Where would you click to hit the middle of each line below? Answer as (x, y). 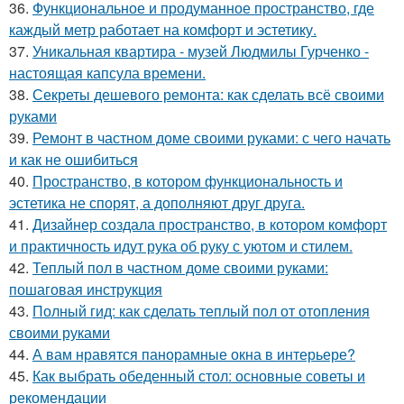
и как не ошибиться (73, 159)
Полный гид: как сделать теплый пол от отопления (201, 310)
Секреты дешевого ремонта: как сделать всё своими (208, 94)
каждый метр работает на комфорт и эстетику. (163, 29)
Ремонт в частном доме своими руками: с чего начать (211, 137)
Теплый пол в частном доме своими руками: (180, 267)
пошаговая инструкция (86, 289)
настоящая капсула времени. (107, 72)
